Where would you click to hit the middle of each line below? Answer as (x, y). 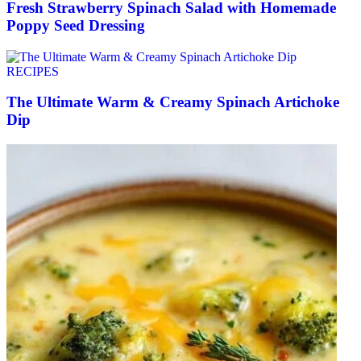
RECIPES (33, 71)
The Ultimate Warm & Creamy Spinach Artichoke (173, 102)
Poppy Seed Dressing (76, 26)
